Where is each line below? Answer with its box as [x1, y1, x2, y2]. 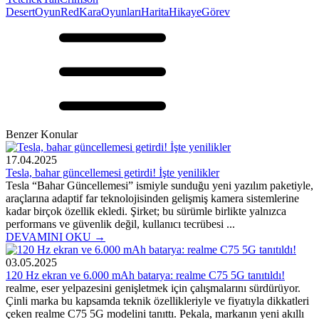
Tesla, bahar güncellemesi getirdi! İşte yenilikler [6, 166, 219, 179]
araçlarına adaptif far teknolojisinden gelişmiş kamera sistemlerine [6, 192, 299, 204]
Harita [141, 5, 169, 18]
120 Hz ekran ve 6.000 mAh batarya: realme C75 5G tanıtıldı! [6, 268, 285, 281]
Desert [6, 5, 35, 18]
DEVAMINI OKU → [6, 230, 105, 243]
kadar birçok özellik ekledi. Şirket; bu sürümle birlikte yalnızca [6, 204, 286, 217]
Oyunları [101, 5, 141, 18]
